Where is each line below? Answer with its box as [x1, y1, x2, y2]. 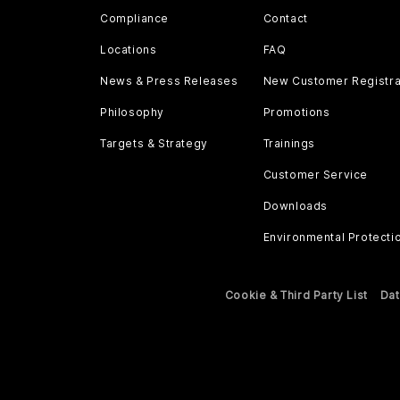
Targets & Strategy [100, 137, 208, 150]
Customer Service [262, 168, 369, 181]
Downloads [262, 199, 328, 212]
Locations [100, 43, 157, 56]
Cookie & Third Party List [224, 288, 368, 302]
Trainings [262, 137, 315, 150]
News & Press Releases [100, 74, 238, 87]
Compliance [100, 12, 169, 25]
